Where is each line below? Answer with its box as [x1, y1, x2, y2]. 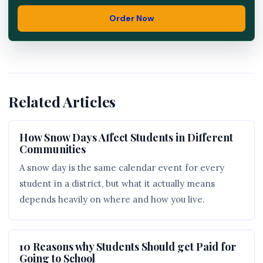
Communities [19, 142, 86, 156]
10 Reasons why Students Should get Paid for [19, 240, 236, 253]
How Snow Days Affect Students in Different [19, 130, 233, 144]
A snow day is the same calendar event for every [19, 162, 224, 173]
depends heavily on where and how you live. [19, 194, 205, 205]
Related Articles [8, 92, 116, 111]
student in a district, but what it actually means [19, 178, 215, 189]
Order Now [109, 13, 154, 23]
